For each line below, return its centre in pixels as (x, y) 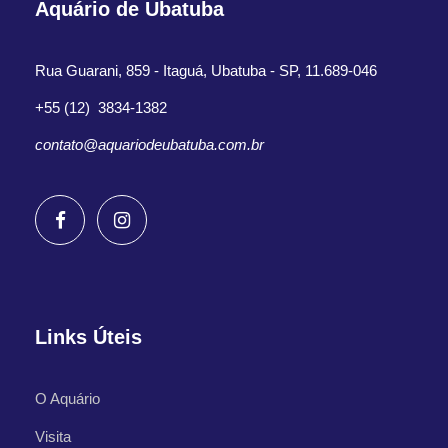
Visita (53, 437)
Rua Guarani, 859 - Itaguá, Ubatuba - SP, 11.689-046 (206, 71)
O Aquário (67, 399)
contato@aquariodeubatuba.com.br (149, 145)
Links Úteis (88, 337)
